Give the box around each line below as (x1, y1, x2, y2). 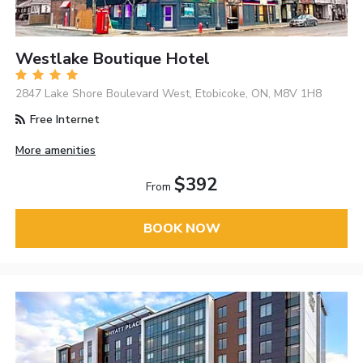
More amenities (15, 142, 96, 158)
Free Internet (27, 111, 100, 127)
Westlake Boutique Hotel (15, 47, 211, 70)
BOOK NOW (143, 220, 220, 237)
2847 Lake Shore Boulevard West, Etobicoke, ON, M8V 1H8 (15, 85, 322, 101)
